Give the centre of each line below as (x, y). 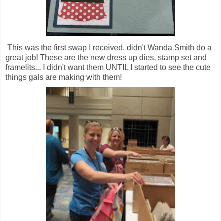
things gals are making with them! (64, 77)
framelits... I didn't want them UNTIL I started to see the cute (108, 67)
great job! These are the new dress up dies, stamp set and (106, 57)
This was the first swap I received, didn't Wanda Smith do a (109, 47)
